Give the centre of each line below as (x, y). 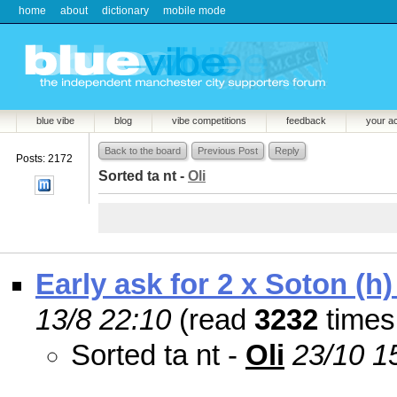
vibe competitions (209, 121)
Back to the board (143, 151)
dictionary (125, 11)
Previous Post (228, 151)
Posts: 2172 (44, 159)
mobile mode (195, 11)
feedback (306, 121)
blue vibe (55, 121)
